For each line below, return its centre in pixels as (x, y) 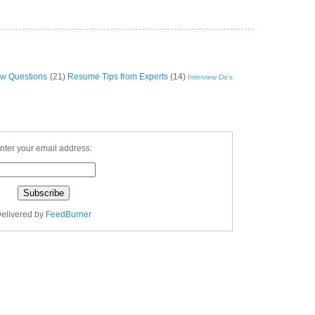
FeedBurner (69, 215)
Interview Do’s (211, 77)
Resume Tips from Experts (117, 77)
